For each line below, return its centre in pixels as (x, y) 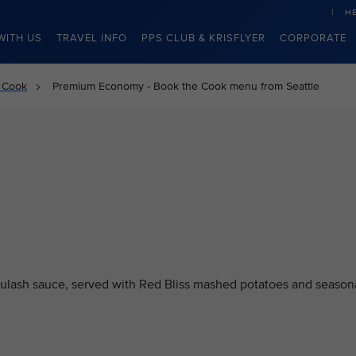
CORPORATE (313, 38)
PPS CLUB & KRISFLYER (203, 38)
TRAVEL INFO (92, 38)
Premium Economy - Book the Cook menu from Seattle (186, 86)
